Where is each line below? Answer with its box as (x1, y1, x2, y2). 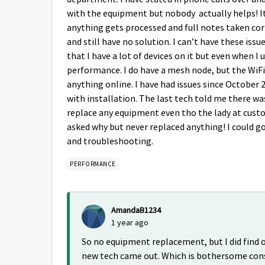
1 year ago (111, 217, 148, 228)
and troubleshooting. (67, 135, 155, 147)
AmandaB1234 (111, 205, 161, 215)
